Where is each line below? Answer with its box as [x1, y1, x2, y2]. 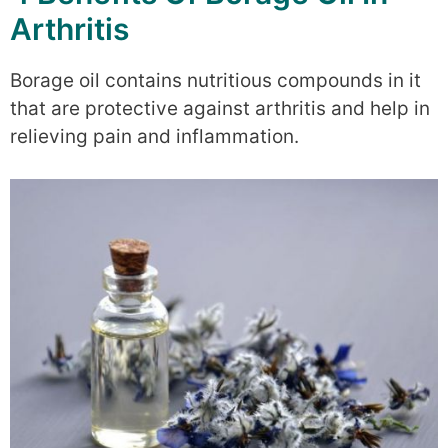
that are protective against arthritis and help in [10, 96, 430, 120]
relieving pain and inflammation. [10, 124, 299, 148]
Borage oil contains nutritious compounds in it [10, 68, 421, 92]
